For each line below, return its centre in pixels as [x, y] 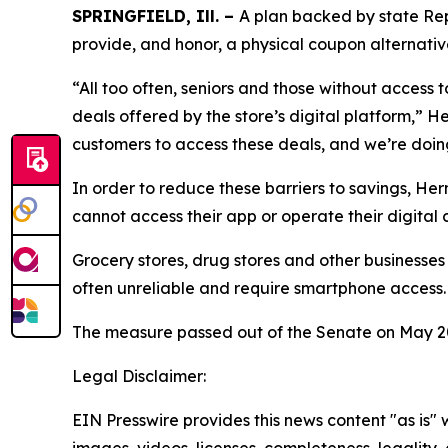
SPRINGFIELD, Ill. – [155, 15]
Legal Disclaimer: [139, 375]
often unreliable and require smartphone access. [259, 287]
